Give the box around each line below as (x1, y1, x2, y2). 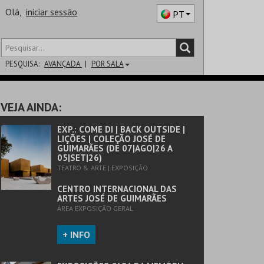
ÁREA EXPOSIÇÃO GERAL (57, 204, 133, 213)
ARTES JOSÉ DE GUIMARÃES (57, 193, 167, 204)
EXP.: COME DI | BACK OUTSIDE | (57, 124, 185, 135)
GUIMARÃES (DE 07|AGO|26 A (57, 143, 172, 154)
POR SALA (91, 59, 124, 69)
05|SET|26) (57, 152, 102, 163)
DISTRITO (1, 82, 38, 93)
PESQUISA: (5, 59, 39, 69)
